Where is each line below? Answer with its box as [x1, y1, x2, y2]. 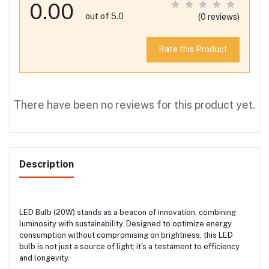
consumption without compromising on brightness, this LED [19, 231, 233, 240]
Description [19, 159, 74, 171]
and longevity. [19, 253, 70, 263]
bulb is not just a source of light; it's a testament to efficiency [19, 242, 240, 252]
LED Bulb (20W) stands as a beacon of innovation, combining [19, 208, 236, 217]
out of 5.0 [85, 11, 124, 21]
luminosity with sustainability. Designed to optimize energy [19, 219, 232, 229]
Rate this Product [158, 44, 228, 55]
